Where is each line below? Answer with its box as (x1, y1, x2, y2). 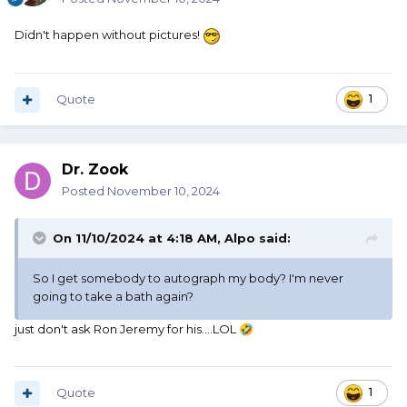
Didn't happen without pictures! (15, 27, 203, 43)
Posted (62, 184, 107, 199)
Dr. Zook (62, 161, 128, 179)
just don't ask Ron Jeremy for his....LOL (15, 322, 239, 337)
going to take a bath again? (33, 289, 194, 304)
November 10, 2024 (107, 184, 220, 199)
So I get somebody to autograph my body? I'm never (33, 271, 343, 286)
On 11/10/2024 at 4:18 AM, (53, 231, 224, 246)
